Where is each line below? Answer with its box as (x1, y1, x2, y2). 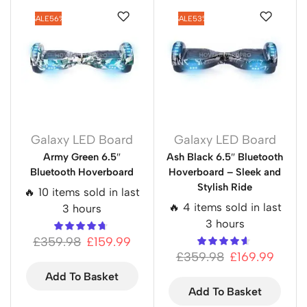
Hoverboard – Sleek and (169, 165, 282, 178)
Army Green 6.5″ (43, 150, 121, 163)
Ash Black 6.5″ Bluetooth (167, 150, 284, 163)
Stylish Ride (197, 180, 253, 193)
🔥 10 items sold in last (24, 185, 140, 199)
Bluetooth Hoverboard (30, 165, 134, 178)
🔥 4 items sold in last (168, 200, 282, 214)
